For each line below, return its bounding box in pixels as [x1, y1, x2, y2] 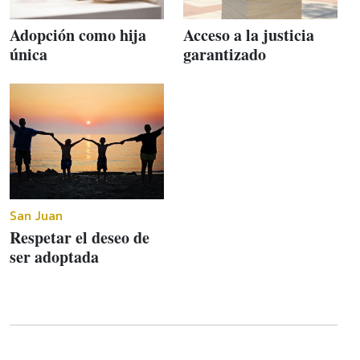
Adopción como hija [10, 22, 146, 47]
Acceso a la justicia [183, 22, 314, 47]
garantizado [183, 42, 266, 66]
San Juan [10, 205, 63, 225]
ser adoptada [10, 244, 99, 268]
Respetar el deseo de [10, 225, 149, 249]
